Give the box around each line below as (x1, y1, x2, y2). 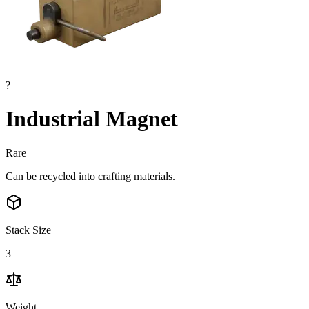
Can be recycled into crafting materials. (6, 170, 175, 182)
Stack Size (6, 223, 51, 236)
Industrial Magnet (6, 106, 178, 132)
